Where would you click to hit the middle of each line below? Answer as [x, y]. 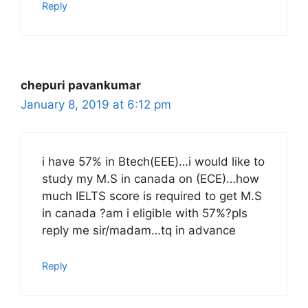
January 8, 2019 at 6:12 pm [96, 104]
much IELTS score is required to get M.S [152, 196]
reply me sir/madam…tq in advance [139, 230]
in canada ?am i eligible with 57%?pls [145, 213]
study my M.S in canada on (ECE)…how [151, 179]
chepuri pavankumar [81, 85]
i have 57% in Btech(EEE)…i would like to [153, 162]
